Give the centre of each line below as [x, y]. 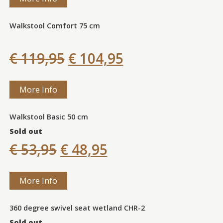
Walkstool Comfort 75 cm [55, 25]
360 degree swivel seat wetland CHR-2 [77, 208]
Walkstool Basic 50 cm [49, 116]
